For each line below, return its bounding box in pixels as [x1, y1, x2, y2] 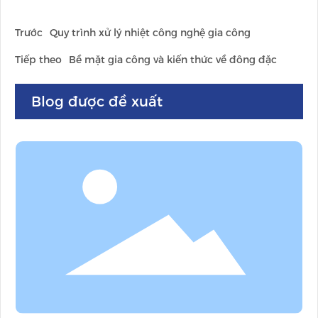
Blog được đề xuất [31, 93, 163, 111]
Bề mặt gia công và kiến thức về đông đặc [69, 53, 277, 67]
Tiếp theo [15, 53, 62, 67]
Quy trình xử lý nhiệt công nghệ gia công [50, 26, 251, 40]
